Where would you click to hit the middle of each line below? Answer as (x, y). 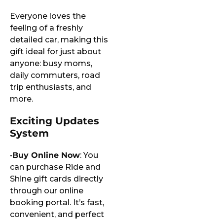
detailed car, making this (59, 40)
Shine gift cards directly (56, 179)
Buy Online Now (46, 155)
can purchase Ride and (55, 167)
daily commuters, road (55, 75)
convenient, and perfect (57, 215)
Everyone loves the (48, 16)
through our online (47, 191)
